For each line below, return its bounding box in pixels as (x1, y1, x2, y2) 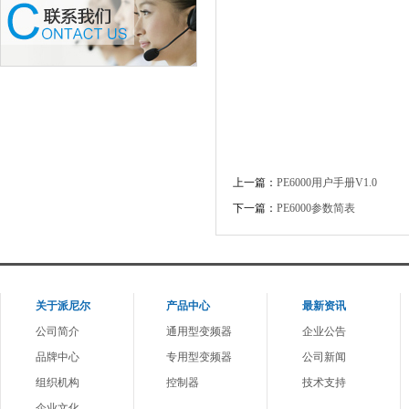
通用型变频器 (166, 325, 232, 338)
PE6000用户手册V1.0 (277, 176, 377, 189)
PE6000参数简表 (277, 202, 355, 215)
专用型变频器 (166, 351, 232, 363)
